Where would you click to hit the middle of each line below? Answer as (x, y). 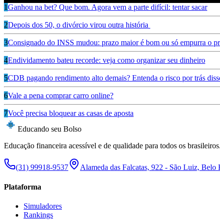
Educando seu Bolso (50, 129)
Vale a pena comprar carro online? (61, 96)
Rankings (38, 215)
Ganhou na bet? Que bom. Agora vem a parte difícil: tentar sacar (108, 7)
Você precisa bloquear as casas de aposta (71, 113)
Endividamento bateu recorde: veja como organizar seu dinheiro (107, 60)
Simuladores (43, 206)
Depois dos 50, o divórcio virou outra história (79, 25)
